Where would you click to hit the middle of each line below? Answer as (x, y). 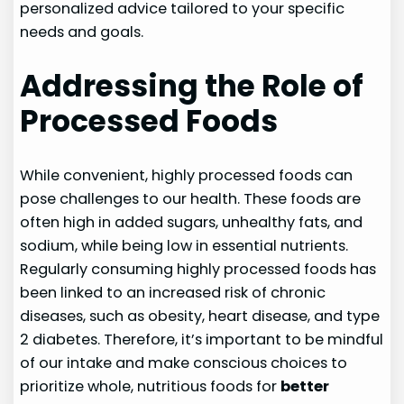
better (305, 386)
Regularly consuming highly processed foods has (198, 269)
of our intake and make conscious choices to (184, 363)
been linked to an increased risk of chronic (173, 292)
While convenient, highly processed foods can (187, 175)
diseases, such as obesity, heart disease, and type (200, 316)
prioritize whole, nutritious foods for (151, 386)
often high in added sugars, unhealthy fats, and (192, 222)
